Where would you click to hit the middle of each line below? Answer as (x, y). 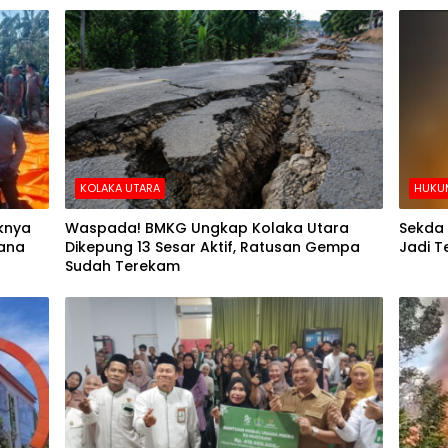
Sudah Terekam (122, 266)
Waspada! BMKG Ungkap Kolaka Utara (207, 228)
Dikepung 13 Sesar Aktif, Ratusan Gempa (212, 247)
